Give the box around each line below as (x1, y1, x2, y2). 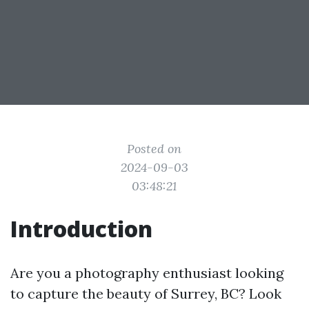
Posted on (127, 141, 182, 157)
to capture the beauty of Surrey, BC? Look (10, 285, 281, 302)
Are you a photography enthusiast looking (10, 264, 283, 281)
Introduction (10, 214, 152, 243)
